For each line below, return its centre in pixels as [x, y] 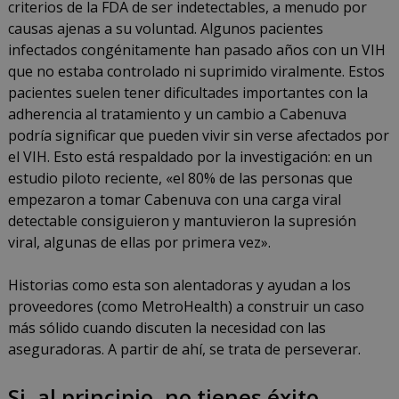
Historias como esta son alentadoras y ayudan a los [179, 285]
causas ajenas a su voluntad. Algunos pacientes [165, 29]
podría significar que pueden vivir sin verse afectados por [198, 136]
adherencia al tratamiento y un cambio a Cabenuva [177, 114]
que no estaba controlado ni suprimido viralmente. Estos [196, 72]
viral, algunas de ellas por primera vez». [139, 243]
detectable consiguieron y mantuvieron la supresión [182, 221]
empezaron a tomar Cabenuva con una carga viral [174, 200]
